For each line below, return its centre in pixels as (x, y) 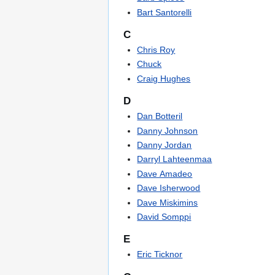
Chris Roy (156, 50)
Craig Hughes (164, 78)
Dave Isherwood (169, 188)
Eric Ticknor (160, 254)
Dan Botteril (160, 116)
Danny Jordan (165, 145)
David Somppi (164, 217)
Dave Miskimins (168, 202)
